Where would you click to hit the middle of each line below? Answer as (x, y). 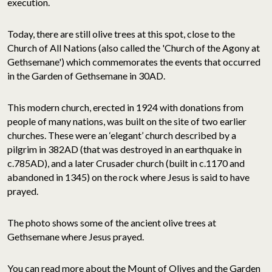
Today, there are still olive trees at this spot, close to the (121, 33)
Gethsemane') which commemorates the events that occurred (134, 61)
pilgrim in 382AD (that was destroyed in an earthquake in (124, 149)
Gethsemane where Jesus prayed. (76, 236)
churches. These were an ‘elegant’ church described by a (122, 135)
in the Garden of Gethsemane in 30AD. (86, 75)
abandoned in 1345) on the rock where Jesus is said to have (128, 177)
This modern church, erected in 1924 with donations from (125, 107)
